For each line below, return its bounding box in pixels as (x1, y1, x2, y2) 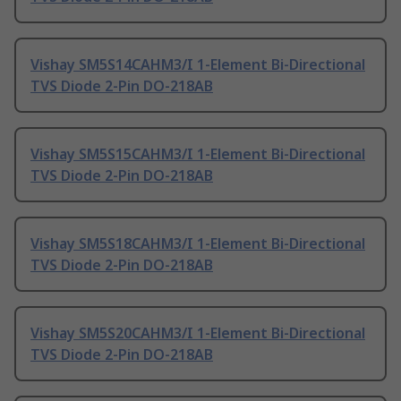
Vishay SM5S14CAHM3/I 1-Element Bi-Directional (30, 55, 365, 75)
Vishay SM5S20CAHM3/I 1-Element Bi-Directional (30, 323, 365, 344)
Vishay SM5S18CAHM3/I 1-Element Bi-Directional (30, 234, 365, 254)
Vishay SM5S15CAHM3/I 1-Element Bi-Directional (30, 144, 365, 165)
